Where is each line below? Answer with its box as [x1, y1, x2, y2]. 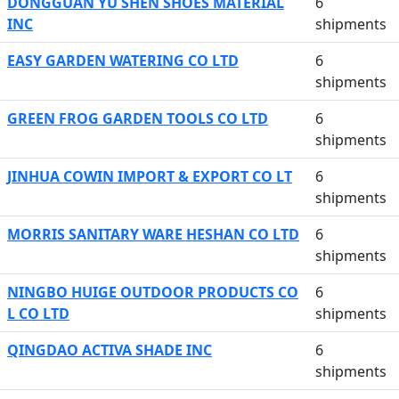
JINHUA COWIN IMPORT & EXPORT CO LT [7, 167, 292, 186]
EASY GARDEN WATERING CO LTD [7, 51, 239, 70]
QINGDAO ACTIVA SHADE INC [7, 340, 212, 360]
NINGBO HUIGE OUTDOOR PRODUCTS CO [7, 282, 298, 302]
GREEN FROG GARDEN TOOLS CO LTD [7, 109, 268, 128]
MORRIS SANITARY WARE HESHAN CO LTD [7, 224, 299, 244]
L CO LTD [7, 304, 69, 323]
